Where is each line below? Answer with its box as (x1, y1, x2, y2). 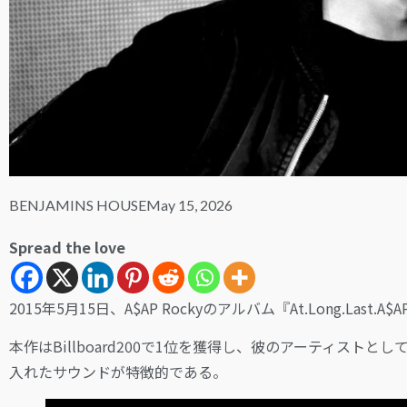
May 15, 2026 (146, 195, 233, 213)
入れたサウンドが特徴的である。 (9, 361, 227, 383)
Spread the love (9, 235, 125, 258)
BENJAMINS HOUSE (9, 195, 146, 213)
